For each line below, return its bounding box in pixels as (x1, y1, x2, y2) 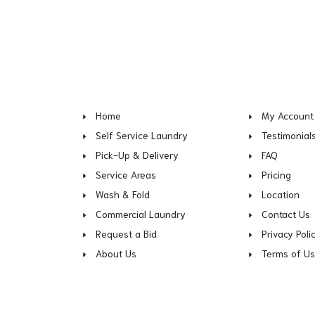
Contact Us (262, 207, 311, 220)
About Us (96, 247, 136, 259)
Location (262, 188, 300, 200)
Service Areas (96, 168, 156, 181)
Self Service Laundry (96, 129, 188, 141)
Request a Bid (96, 227, 157, 240)
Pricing (262, 168, 292, 181)
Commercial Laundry (96, 207, 186, 220)
